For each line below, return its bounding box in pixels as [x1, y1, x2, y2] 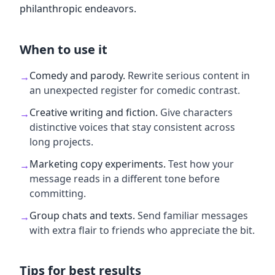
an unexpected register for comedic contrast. [29, 83, 240, 97]
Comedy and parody [29, 69, 123, 82]
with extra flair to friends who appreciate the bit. [29, 223, 255, 237]
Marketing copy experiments [29, 157, 163, 171]
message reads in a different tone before [29, 172, 220, 185]
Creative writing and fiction [29, 106, 155, 119]
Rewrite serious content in [128, 69, 250, 82]
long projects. [29, 135, 93, 149]
